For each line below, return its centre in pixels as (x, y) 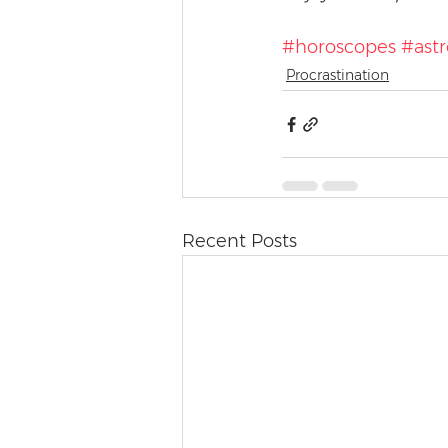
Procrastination (337, 75)
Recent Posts (239, 241)
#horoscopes (339, 47)
